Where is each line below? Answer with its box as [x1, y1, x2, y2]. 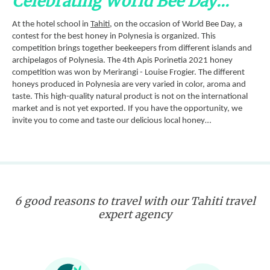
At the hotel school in [12, 20, 90, 29]
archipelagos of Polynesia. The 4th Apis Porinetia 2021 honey [12, 56, 233, 65]
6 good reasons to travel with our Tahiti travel [14, 195, 256, 208]
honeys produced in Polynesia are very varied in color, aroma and [12, 80, 246, 89]
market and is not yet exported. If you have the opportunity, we [12, 104, 242, 113]
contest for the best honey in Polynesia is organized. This [12, 32, 216, 41]
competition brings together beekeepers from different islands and [12, 44, 252, 53]
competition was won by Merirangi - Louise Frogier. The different [12, 68, 245, 77]
